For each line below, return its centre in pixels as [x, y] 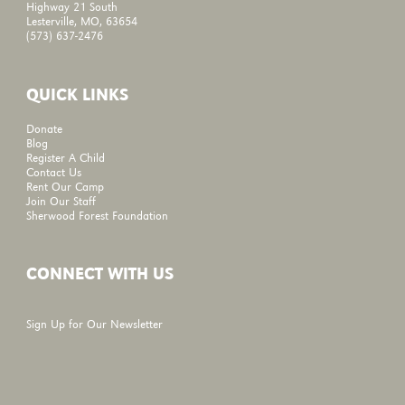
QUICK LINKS [78, 96]
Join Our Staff [61, 202]
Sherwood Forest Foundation [98, 216]
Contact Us [54, 173]
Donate [45, 129]
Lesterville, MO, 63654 [82, 22]
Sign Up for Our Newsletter [95, 325]
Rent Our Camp [66, 187]
